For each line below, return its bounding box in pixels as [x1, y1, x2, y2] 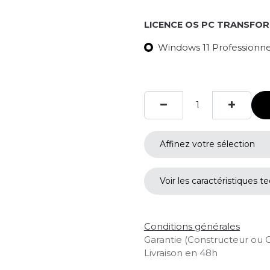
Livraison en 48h [144, 247, 218, 259]
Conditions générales [144, 221, 240, 233]
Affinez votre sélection [160, 139, 255, 150]
